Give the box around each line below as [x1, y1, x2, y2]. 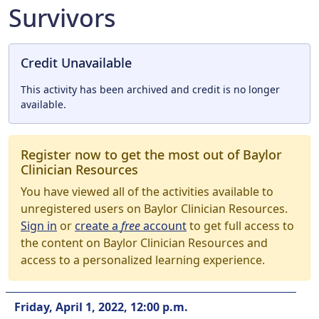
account [140, 218, 187, 234]
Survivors [9, 1, 115, 34]
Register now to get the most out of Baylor [21, 146, 282, 163]
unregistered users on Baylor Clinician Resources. [21, 201, 288, 216]
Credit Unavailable [21, 54, 132, 71]
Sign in [21, 218, 57, 234]
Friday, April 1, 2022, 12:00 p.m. [14, 299, 188, 315]
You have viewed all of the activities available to [21, 184, 273, 199]
